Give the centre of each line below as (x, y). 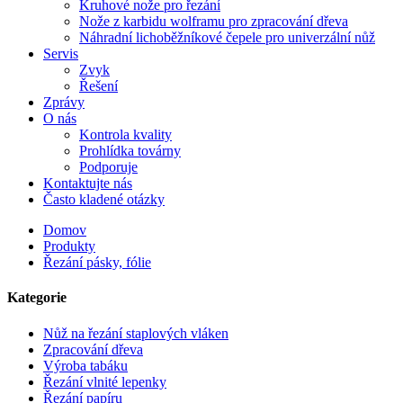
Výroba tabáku (85, 365)
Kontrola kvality (125, 134)
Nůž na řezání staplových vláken (136, 333)
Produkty (69, 246)
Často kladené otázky (104, 199)
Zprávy (64, 102)
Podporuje (108, 167)
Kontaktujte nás (88, 183)
